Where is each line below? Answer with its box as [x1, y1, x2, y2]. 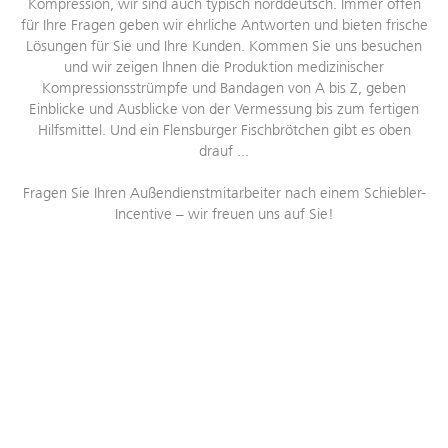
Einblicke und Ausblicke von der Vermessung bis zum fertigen [29, 100, 419, 119]
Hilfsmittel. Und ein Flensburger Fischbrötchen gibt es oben [37, 121, 411, 140]
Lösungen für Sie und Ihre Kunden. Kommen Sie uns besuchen [26, 37, 422, 56]
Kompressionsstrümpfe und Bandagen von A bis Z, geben [42, 79, 406, 98]
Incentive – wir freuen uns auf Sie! [114, 205, 334, 224]
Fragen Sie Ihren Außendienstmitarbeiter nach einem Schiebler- [22, 184, 426, 203]
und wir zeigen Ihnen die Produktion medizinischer [64, 58, 384, 77]
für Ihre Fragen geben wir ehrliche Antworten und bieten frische [20, 16, 428, 35]
